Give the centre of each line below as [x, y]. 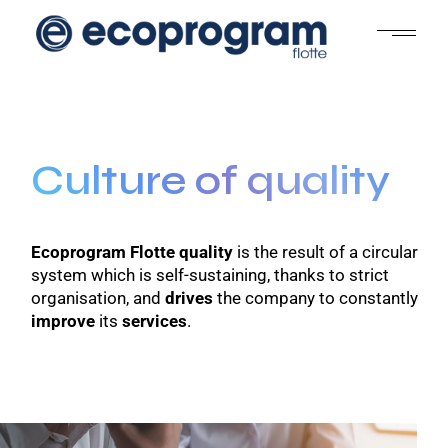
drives [189, 297]
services [155, 320]
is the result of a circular [326, 251]
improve [63, 320]
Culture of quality [211, 180]
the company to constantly [316, 297]
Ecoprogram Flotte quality [132, 251]
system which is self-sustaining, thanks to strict [210, 274]
